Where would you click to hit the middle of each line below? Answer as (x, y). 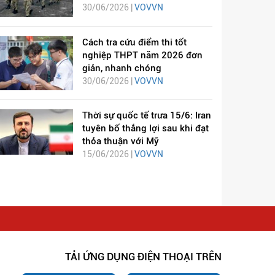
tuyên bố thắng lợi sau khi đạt (145, 128)
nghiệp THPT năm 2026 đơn (142, 55)
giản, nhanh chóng (122, 68)
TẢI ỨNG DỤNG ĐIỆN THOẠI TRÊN (143, 256)
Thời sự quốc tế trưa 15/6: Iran (146, 115)
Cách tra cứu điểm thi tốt (134, 42)
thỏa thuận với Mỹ (120, 141)
